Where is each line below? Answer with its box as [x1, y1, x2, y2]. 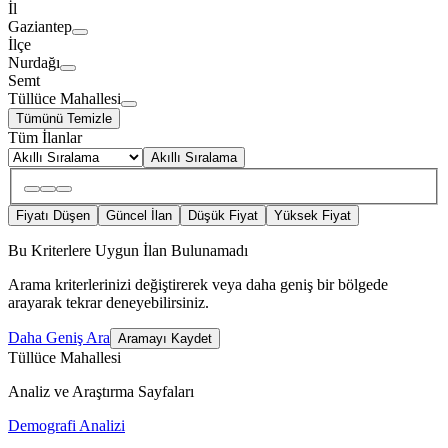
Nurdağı [8, 53, 60, 71]
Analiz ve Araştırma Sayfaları [8, 383, 194, 401]
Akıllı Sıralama [151, 149, 237, 165]
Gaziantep [8, 17, 72, 35]
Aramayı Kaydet [118, 331, 212, 347]
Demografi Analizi [8, 417, 125, 435]
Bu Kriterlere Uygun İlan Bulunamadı [8, 242, 248, 260]
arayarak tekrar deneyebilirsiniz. [8, 294, 209, 312]
